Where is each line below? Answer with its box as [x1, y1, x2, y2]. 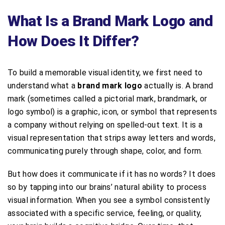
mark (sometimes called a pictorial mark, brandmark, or [8, 93, 207, 103]
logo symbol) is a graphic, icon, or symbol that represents [8, 106, 217, 117]
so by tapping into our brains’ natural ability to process [8, 182, 207, 192]
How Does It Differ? [8, 32, 139, 50]
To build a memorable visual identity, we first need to [8, 67, 203, 77]
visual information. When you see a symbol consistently [8, 195, 210, 205]
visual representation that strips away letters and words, [8, 133, 216, 143]
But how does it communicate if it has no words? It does [8, 169, 216, 179]
